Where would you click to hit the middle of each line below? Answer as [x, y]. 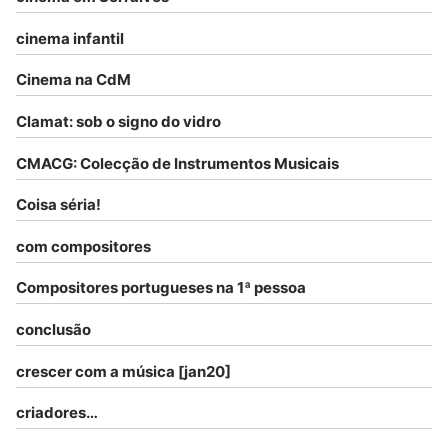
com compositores [83, 246]
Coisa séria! [58, 205]
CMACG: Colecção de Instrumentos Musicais [177, 163]
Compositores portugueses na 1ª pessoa [161, 288]
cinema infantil [70, 38]
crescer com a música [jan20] [123, 371]
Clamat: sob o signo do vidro [118, 121]
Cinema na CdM [73, 80]
